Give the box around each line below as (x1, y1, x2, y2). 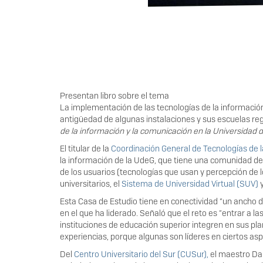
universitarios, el (60, 178, 122, 189)
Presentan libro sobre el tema (60, 90, 169, 101)
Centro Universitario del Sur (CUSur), (74, 249, 208, 259)
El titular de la (60, 143, 111, 154)
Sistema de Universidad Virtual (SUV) (122, 178, 258, 189)
